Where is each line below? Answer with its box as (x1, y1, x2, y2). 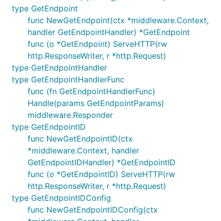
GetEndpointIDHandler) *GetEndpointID (28, 157, 176, 167)
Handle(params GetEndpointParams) (28, 98, 164, 108)
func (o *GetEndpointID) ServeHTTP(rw (28, 169, 175, 179)
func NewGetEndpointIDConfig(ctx (28, 205, 158, 215)
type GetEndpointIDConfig (12, 193, 111, 203)
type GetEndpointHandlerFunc (12, 74, 124, 84)
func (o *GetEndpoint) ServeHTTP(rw (28, 39, 167, 49)
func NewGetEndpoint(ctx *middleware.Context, (28, 15, 209, 25)
